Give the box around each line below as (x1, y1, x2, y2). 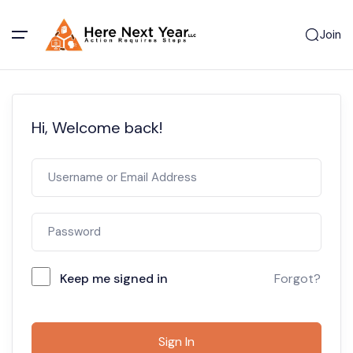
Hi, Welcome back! (32, 117, 162, 139)
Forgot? (274, 270, 321, 288)
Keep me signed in (60, 270, 168, 288)
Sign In (158, 333, 195, 351)
